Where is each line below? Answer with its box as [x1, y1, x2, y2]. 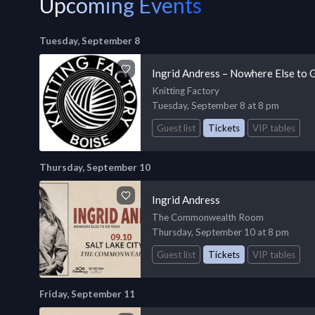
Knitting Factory [152, 85, 219, 96]
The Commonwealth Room [152, 211, 264, 223]
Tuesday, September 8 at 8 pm [152, 100, 279, 111]
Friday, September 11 [39, 288, 135, 300]
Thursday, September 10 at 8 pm [152, 226, 289, 238]
